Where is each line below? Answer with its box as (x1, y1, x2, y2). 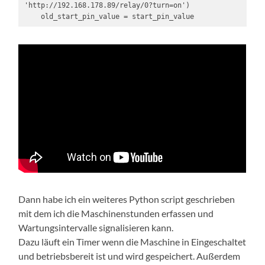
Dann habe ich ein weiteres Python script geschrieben (18, 193, 235, 205)
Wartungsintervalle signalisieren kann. (18, 221, 174, 233)
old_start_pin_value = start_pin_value (40, 12, 194, 21)
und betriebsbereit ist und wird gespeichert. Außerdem (18, 250, 241, 261)
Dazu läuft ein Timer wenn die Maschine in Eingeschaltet (18, 235, 247, 247)
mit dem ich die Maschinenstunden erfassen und (18, 207, 214, 219)
